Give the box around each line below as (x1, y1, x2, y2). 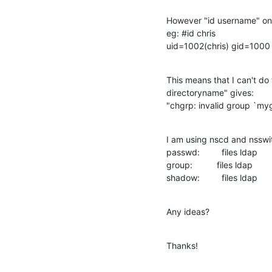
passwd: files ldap (166, 146, 257, 157)
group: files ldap (166, 159, 253, 170)
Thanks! (166, 240, 198, 251)
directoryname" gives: (166, 87, 254, 98)
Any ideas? (166, 206, 209, 217)
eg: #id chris (166, 27, 216, 38)
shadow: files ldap (166, 172, 257, 183)
